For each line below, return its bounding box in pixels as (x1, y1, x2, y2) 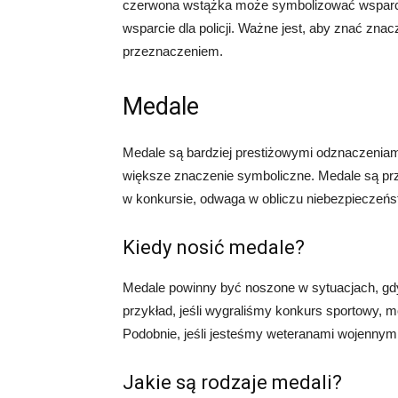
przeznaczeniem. (123, 44, 223, 59)
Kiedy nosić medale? (123, 236, 305, 259)
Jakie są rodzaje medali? (123, 371, 342, 394)
